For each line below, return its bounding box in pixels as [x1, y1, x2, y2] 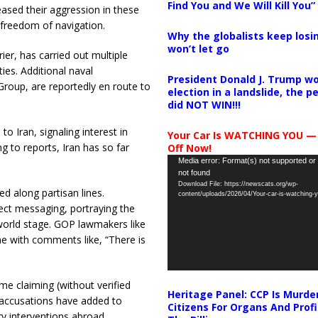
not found [177, 168, 210, 177]
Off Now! [167, 141, 212, 155]
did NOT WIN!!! [167, 97, 241, 111]
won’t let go [167, 41, 229, 55]
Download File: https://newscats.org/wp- [177, 180, 298, 187]
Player [166, 170, 195, 184]
